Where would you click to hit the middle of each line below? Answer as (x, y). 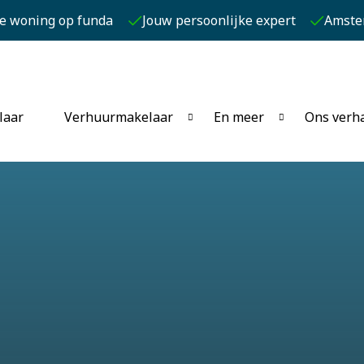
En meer (239, 117)
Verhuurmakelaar (119, 117)
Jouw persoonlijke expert (219, 20)
